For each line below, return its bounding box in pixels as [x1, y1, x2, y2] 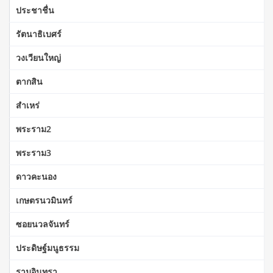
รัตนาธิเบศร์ [16, 27, 62, 40]
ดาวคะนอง [16, 170, 57, 182]
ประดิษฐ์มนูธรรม [16, 241, 79, 253]
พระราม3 [16, 146, 51, 158]
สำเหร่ [16, 99, 40, 111]
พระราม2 [16, 122, 51, 135]
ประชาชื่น [16, 4, 54, 16]
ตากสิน [16, 75, 43, 87]
